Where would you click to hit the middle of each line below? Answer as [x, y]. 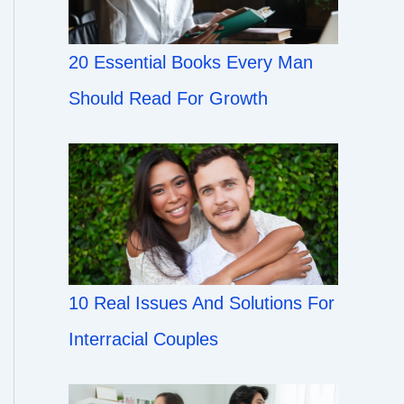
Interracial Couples [143, 339]
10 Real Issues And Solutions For [202, 303]
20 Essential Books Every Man [191, 63]
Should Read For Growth [168, 99]
